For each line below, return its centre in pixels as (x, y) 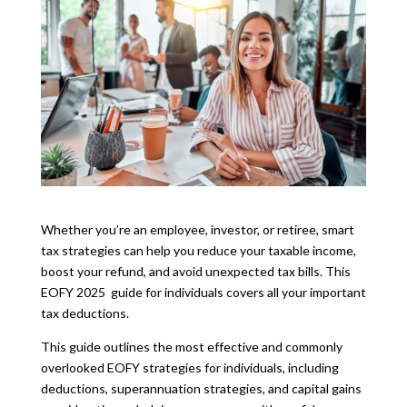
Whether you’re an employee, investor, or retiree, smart (197, 229)
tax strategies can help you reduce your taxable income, (198, 250)
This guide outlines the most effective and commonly (191, 346)
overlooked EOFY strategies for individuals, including (189, 367)
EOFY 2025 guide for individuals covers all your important (203, 292)
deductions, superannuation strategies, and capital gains (201, 388)
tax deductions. (84, 313)
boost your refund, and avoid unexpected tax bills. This (195, 271)
